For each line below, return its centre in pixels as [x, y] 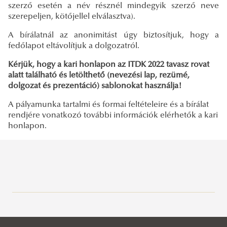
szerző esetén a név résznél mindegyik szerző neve [113, 6]
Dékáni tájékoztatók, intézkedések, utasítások [94, 216]
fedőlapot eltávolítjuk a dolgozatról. [74, 46]
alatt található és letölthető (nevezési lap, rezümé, [99, 75]
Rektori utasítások [54, 217]
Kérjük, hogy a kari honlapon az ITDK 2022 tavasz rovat [109, 65]
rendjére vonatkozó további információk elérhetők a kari [113, 115]
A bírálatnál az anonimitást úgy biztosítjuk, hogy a [113, 35]
